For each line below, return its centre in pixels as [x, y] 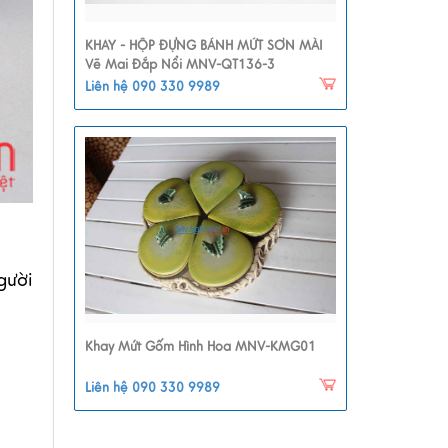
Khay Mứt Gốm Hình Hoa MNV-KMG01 [200, 347]
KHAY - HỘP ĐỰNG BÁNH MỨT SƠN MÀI [203, 46]
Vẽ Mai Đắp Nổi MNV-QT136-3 [179, 65]
